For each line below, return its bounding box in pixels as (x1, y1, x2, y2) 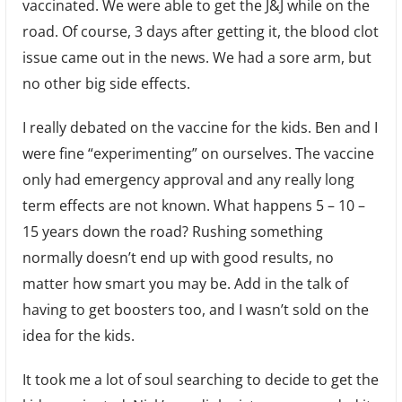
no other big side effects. (22, 73, 190, 93)
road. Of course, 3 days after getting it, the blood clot (22, 21, 379, 41)
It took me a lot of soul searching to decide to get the (22, 369, 379, 389)
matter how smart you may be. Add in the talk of (22, 273, 348, 293)
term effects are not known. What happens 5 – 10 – (22, 195, 365, 215)
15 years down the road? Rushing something (22, 221, 323, 241)
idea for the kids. (22, 325, 135, 345)
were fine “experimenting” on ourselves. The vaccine (22, 143, 374, 163)
